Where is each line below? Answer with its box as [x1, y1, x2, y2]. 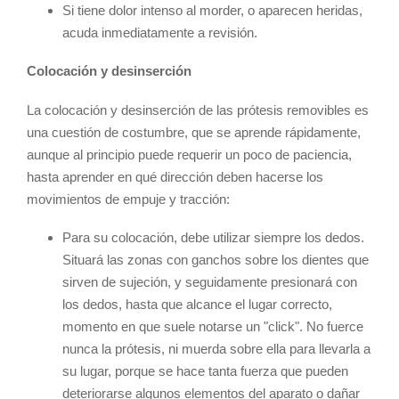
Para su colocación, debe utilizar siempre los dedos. [62, 230, 364, 246]
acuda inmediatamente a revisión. [62, 24, 257, 40]
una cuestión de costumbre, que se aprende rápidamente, [27, 124, 361, 140]
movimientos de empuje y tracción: [27, 191, 230, 207]
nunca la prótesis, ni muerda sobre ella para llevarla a [62, 341, 370, 357]
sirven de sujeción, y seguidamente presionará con [62, 274, 357, 290]
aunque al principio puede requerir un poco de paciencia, [27, 146, 352, 162]
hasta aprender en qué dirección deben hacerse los [27, 168, 323, 184]
